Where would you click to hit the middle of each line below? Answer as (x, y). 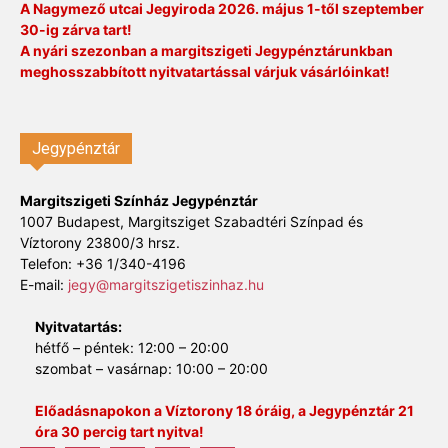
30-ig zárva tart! (76, 29)
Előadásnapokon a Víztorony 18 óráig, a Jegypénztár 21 (224, 410)
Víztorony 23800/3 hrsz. (100, 242)
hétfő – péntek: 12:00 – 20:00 (132, 347)
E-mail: (44, 284)
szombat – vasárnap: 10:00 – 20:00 (151, 368)
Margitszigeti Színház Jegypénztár (139, 200)
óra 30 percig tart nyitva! (119, 431)
